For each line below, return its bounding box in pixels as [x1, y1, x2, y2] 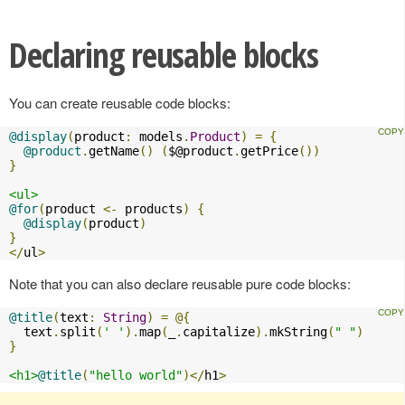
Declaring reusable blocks [9, 31, 318, 78]
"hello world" [89, 368, 183, 383]
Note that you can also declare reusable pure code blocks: [9, 274, 351, 294]
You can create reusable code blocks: [9, 93, 231, 113]
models [132, 129, 183, 145]
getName [89, 144, 139, 159]
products [118, 202, 183, 217]
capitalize [183, 325, 255, 340]
